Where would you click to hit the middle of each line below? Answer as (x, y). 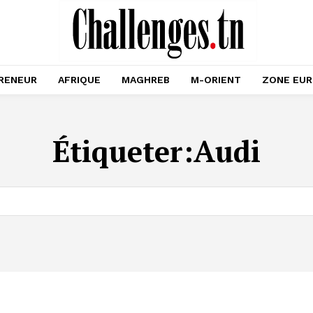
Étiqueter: (123, 151)
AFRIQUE (79, 80)
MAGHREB (146, 80)
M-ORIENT (216, 80)
